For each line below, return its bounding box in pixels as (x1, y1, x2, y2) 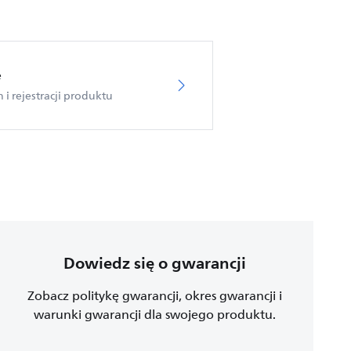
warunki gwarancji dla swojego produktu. (33, 305, 276, 325)
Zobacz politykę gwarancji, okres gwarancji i (27, 286, 282, 306)
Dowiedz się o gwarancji (63, 249, 246, 277)
